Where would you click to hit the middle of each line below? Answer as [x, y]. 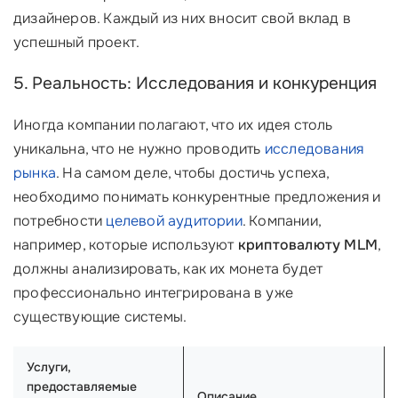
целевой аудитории [174, 221]
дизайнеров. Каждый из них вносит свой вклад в [183, 18]
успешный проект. [77, 42]
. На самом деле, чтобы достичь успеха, [193, 173]
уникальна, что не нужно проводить [139, 149]
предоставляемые [82, 386]
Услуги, [49, 367]
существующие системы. [100, 317]
